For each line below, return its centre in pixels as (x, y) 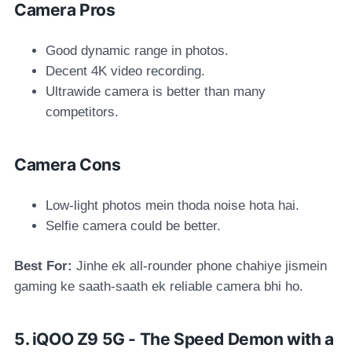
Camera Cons (68, 164)
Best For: (43, 266)
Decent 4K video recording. (125, 71)
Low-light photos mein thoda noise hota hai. (172, 205)
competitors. (82, 112)
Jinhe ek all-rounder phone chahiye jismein (200, 266)
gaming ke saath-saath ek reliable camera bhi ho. (159, 286)
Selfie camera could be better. (133, 225)
